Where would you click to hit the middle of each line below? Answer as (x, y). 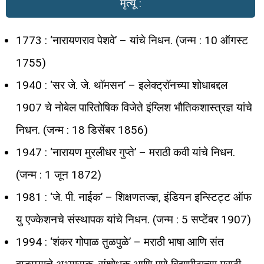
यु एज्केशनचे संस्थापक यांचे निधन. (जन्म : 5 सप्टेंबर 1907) (133, 220)
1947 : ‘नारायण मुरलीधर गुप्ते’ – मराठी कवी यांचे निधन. (126, 153)
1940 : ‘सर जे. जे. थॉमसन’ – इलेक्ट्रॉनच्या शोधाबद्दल (122, 85)
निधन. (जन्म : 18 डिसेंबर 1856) (82, 130)
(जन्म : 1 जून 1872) (59, 175)
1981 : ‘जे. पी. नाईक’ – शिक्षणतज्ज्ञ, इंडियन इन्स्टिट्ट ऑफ (134, 197)
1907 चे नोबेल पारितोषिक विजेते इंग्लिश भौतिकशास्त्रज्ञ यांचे (134, 108)
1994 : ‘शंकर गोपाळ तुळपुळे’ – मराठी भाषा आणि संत (120, 242)
